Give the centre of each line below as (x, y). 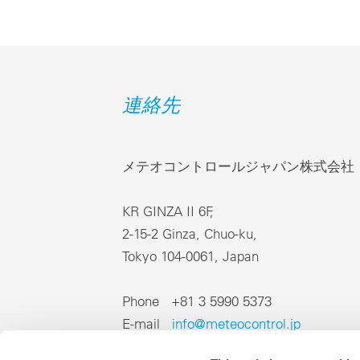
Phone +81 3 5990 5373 (197, 301)
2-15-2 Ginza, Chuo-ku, (190, 234)
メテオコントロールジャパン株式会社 (238, 166)
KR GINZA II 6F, (170, 211)
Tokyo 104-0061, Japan (190, 256)
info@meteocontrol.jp (236, 324)
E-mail (147, 324)
